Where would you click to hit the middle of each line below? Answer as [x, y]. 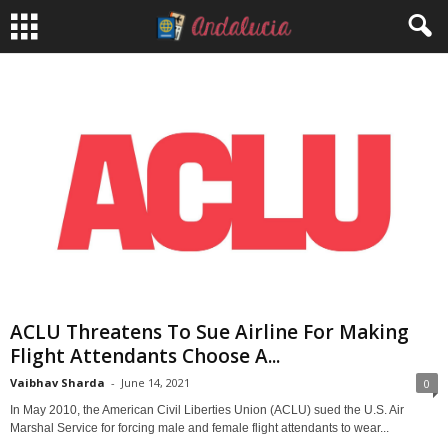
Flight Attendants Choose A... [145, 355]
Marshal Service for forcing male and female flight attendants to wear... [199, 427]
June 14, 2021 [155, 382]
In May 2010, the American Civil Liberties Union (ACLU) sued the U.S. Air [207, 409]
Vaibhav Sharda [57, 382]
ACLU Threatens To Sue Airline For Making [209, 331]
